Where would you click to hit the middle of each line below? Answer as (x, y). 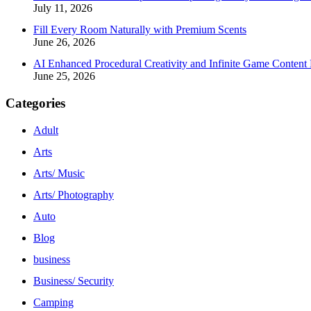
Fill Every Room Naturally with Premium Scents (140, 30)
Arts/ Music (59, 173)
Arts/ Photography (74, 194)
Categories (35, 103)
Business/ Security (74, 280)
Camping (53, 302)
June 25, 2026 (64, 76)
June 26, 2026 (64, 42)
